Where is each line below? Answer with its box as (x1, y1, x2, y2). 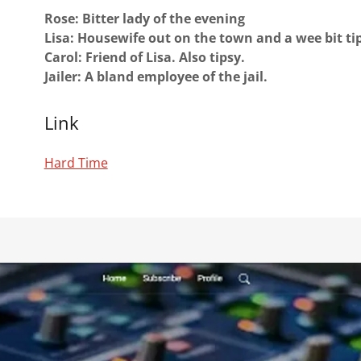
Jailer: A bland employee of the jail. (44, 68, 271, 85)
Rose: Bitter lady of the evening (44, 10, 248, 27)
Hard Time (44, 154, 108, 172)
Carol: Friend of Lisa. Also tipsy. (44, 48, 248, 66)
